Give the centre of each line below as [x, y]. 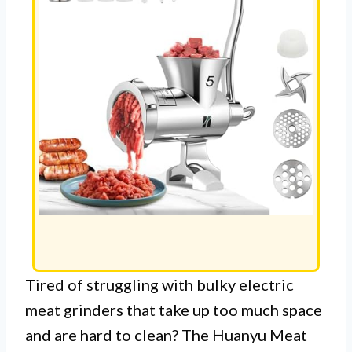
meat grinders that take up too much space [174, 310]
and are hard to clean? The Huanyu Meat [166, 335]
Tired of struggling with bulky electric [159, 285]
